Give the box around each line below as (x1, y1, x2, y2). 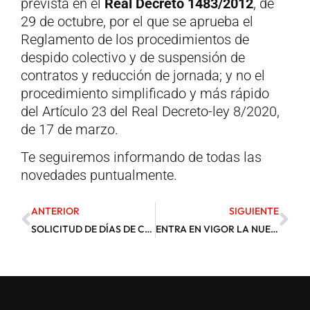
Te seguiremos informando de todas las (21, 149, 262, 166)
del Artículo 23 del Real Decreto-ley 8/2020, (21, 102, 280, 120)
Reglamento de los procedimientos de (21, 30, 249, 48)
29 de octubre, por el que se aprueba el (21, 12, 253, 30)
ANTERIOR (31, 205, 80, 218)
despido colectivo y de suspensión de (21, 48, 245, 66)
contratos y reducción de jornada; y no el (21, 66, 265, 84)
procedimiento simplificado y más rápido (21, 84, 269, 102)
